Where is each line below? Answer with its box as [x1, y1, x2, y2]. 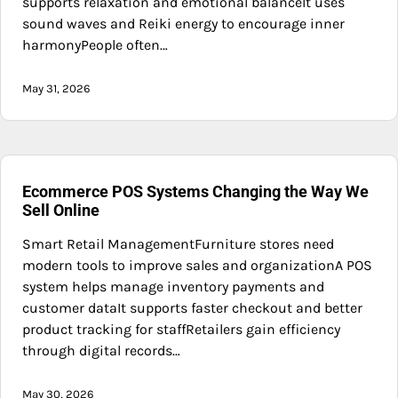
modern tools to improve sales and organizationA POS [22, 256, 372, 274]
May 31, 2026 [22, 81, 91, 95]
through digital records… [22, 341, 180, 359]
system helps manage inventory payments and [22, 277, 324, 295]
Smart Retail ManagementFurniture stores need [22, 235, 334, 252]
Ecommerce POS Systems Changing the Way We [22, 181, 369, 201]
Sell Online [22, 200, 99, 219]
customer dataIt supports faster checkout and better [22, 298, 362, 316]
